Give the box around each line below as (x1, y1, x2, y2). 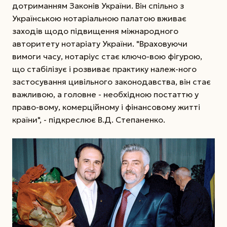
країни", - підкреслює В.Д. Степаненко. (12, 114, 165, 125)
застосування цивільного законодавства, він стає (12, 76, 211, 87)
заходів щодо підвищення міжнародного (12, 25, 178, 36)
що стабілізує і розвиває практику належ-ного (12, 63, 197, 74)
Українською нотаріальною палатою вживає (12, 13, 186, 23)
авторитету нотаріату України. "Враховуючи (12, 38, 187, 49)
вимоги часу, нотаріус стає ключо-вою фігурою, (12, 51, 202, 61)
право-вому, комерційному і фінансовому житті (12, 101, 200, 112)
